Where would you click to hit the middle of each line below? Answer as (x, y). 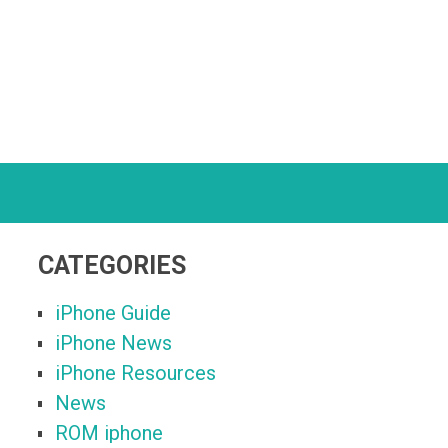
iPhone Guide (113, 313)
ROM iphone (109, 433)
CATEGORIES (112, 266)
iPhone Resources (135, 373)
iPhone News (113, 343)
